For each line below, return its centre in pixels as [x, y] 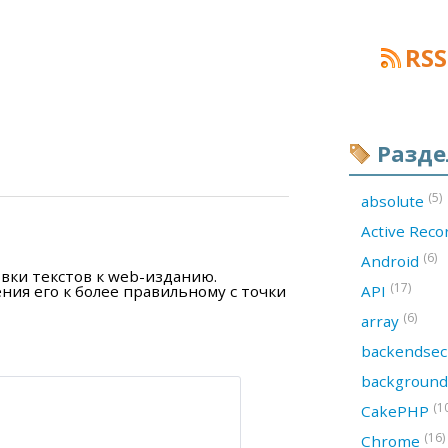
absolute [394, 201]
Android [392, 261]
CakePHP [397, 411]
